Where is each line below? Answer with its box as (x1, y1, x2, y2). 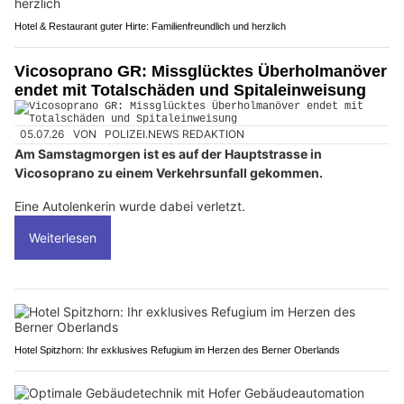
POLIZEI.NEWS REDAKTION (105, 127, 245, 142)
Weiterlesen (29, 229, 96, 245)
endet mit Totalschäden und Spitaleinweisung (14, 81, 366, 100)
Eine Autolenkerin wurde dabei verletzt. (14, 197, 245, 214)
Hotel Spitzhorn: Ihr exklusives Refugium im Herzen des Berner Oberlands (14, 344, 340, 355)
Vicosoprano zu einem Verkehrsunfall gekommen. (14, 164, 323, 180)
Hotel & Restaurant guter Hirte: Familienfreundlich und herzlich (14, 21, 286, 32)
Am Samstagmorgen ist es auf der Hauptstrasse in (14, 145, 322, 161)
